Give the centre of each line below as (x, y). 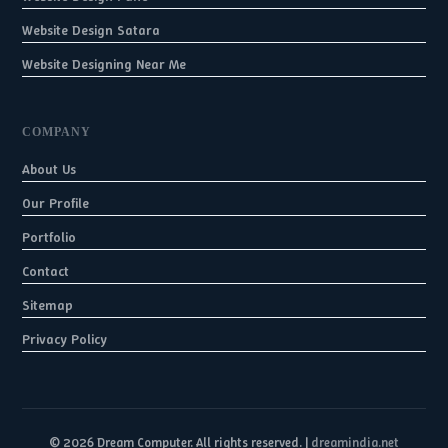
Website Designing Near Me (104, 64)
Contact (46, 271)
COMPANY (57, 132)
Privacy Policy (65, 339)
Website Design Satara (91, 30)
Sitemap (48, 305)
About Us (49, 169)
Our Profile (56, 203)
